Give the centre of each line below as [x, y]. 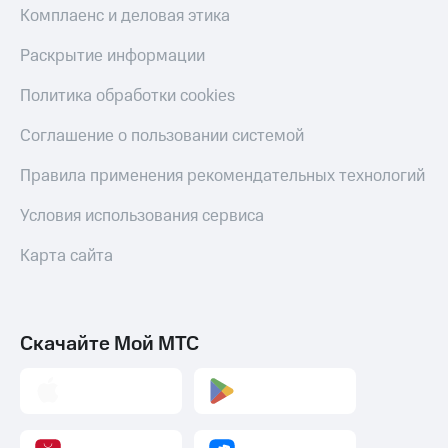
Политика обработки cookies [127, 96]
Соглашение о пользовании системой [162, 136]
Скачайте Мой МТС [109, 344]
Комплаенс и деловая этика [125, 16]
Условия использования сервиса [142, 216]
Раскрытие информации [112, 56]
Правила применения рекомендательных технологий [222, 176]
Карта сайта [66, 256]
